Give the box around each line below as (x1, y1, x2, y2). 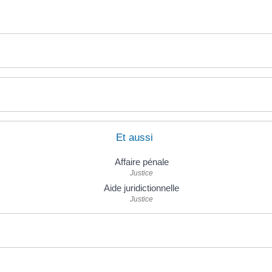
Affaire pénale (114, 157, 169, 168)
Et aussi (116, 132, 153, 144)
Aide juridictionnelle (104, 183, 179, 194)
